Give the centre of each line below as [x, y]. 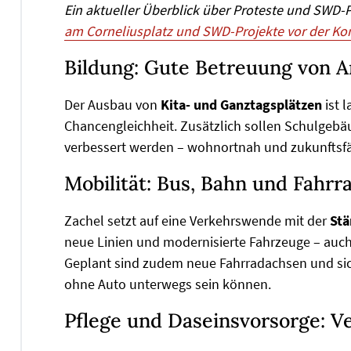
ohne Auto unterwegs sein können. [168, 284]
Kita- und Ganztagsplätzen [241, 104]
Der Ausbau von [112, 104]
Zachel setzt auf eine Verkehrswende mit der [197, 220]
